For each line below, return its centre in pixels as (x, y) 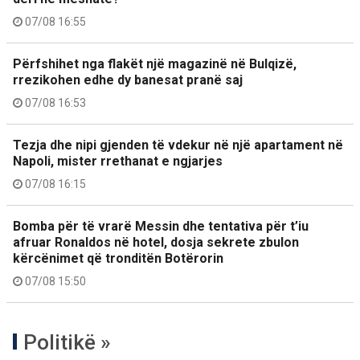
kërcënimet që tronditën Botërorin (118, 258)
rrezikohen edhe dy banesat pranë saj (128, 80)
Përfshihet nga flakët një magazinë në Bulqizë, (155, 64)
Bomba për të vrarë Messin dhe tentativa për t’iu (161, 226)
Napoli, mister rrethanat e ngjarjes (118, 161)
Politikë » (67, 342)
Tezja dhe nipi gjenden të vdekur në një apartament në (178, 145)
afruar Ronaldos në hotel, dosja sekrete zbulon (156, 242)
